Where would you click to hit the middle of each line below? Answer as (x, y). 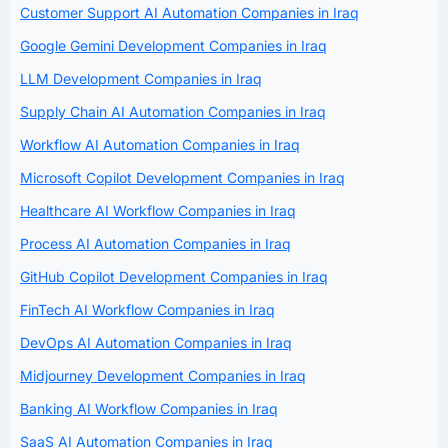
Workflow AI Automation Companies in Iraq (160, 144)
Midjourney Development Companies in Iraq (163, 375)
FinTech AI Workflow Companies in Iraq (147, 309)
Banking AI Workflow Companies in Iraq (149, 408)
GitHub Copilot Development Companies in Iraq (174, 276)
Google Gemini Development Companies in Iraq (173, 45)
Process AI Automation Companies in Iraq (155, 243)
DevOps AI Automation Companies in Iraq (156, 342)
